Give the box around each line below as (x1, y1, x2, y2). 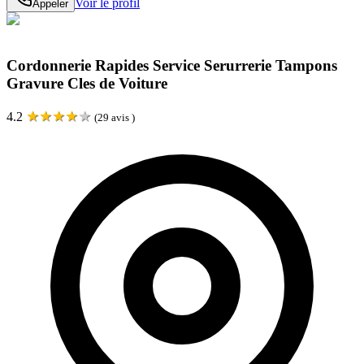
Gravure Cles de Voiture (6, 74, 167, 92)
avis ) (109, 111, 135, 124)
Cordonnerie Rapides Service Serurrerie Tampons (6, 56, 337, 74)
